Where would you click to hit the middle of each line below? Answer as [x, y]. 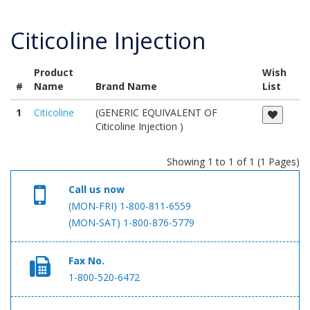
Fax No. [87, 260]
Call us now [97, 189]
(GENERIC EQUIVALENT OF [156, 112]
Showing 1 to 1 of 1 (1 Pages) [233, 161]
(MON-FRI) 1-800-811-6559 [130, 206]
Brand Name [126, 86]
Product [54, 72]
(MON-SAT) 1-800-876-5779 [132, 222]
